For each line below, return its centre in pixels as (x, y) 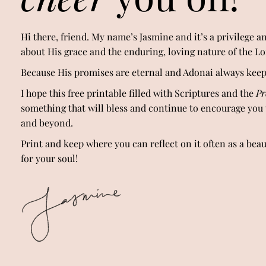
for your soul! (49, 158)
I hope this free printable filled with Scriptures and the (137, 93)
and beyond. (47, 122)
